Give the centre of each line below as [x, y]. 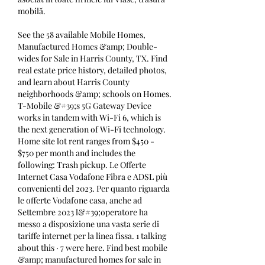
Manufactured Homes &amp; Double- [88, 47]
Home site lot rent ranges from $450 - [86, 141]
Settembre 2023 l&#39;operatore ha [83, 212]
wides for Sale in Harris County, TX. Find [93, 59]
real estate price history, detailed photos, [92, 70]
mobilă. [32, 11]
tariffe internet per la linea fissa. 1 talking [92, 236]
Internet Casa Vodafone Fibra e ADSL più [93, 177]
